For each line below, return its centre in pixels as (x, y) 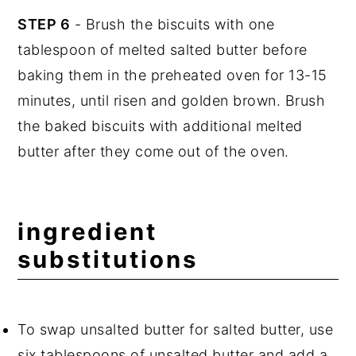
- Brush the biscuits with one (172, 24)
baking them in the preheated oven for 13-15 (172, 75)
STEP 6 (44, 24)
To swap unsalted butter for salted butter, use (176, 329)
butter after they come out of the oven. (153, 151)
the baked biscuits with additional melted (160, 126)
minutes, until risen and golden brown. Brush (172, 100)
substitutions (108, 259)
